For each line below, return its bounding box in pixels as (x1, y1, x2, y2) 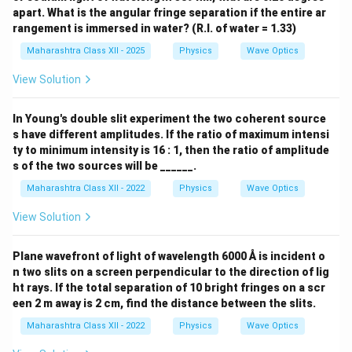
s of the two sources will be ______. (13, 159, 196, 172)
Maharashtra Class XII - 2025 (27, 46, 145, 56)
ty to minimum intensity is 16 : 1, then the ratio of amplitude (13, 144, 329, 156)
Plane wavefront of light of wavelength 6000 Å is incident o (13, 250, 325, 262)
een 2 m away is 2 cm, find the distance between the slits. (13, 297, 316, 310)
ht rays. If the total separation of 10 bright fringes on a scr (13, 281, 325, 294)
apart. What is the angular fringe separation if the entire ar (13, 6, 326, 19)
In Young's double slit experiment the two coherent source (13, 112, 326, 125)
